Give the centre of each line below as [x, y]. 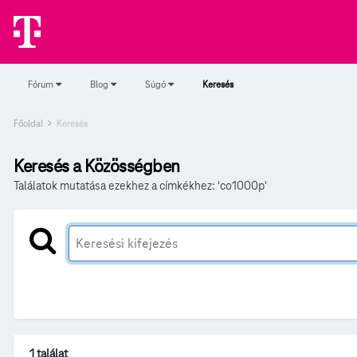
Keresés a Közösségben [97, 166]
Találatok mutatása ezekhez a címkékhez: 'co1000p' [140, 186]
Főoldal [29, 123]
